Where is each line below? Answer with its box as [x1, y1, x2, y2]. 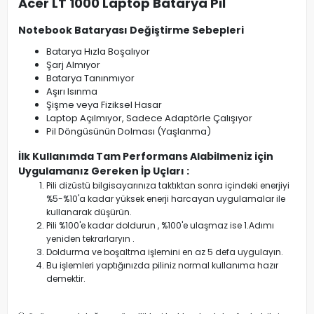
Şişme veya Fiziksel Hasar [46, 98, 162, 112]
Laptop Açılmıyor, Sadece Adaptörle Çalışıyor [46, 111, 252, 125]
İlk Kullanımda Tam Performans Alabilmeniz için [18, 149, 273, 164]
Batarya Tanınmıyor [46, 71, 135, 86]
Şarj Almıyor [46, 58, 100, 72]
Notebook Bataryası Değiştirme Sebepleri [18, 23, 244, 38]
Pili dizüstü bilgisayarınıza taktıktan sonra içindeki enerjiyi [46, 179, 289, 192]
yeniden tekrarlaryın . [46, 233, 135, 245]
